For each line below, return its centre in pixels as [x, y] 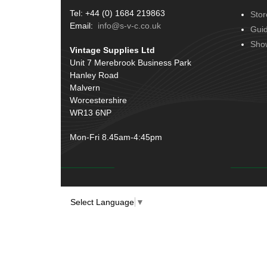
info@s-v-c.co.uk [129, 25]
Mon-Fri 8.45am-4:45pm [116, 137]
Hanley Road [94, 75]
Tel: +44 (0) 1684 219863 [117, 13]
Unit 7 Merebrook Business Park [131, 62]
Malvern [85, 87]
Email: [84, 25]
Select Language [102, 202]
